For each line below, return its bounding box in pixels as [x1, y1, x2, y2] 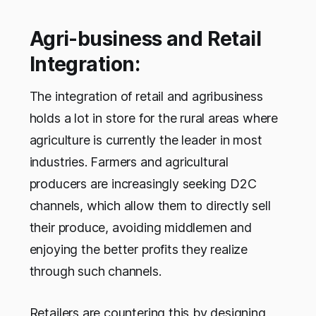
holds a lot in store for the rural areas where [29, 110, 278, 126]
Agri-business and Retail [29, 26, 262, 51]
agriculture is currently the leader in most [29, 132, 262, 147]
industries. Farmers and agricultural [29, 154, 229, 169]
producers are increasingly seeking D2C [29, 176, 257, 191]
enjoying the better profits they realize [29, 241, 248, 257]
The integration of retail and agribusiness [29, 88, 263, 104]
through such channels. [29, 263, 162, 279]
